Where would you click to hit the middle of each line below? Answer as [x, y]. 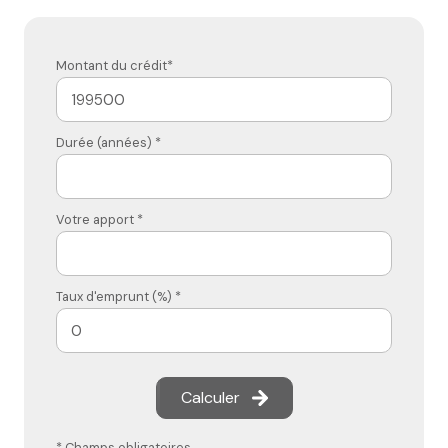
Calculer [210, 398]
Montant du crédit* [114, 66]
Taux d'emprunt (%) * [118, 297]
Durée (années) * [108, 143]
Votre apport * [99, 220]
